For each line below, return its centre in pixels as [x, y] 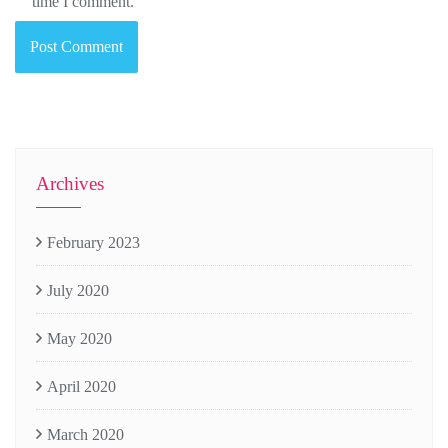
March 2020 [85, 434]
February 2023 [93, 242]
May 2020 [79, 338]
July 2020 [78, 290]
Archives [70, 183]
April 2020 [81, 386]
